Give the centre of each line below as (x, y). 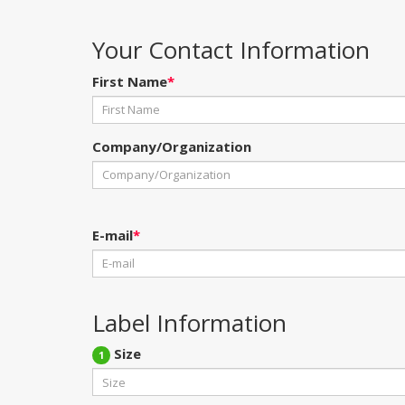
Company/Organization (172, 146)
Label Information (189, 322)
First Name (130, 81)
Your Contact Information (231, 50)
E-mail (113, 235)
